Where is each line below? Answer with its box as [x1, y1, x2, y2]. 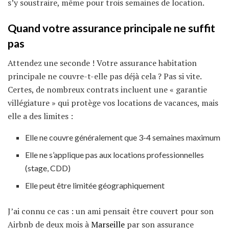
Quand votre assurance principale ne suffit [8, 21, 215, 35]
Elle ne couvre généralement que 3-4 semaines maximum [25, 132, 221, 143]
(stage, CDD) [25, 163, 71, 173]
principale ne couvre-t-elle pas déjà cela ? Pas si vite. [8, 71, 201, 82]
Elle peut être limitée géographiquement [25, 180, 165, 191]
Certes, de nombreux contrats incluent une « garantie [8, 84, 207, 96]
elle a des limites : [8, 110, 73, 122]
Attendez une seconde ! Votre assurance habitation [8, 57, 197, 69]
